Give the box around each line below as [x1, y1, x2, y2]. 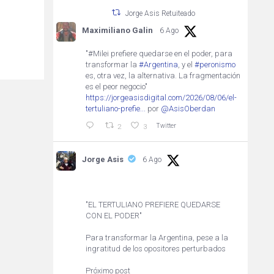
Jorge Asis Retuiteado [125, 9, 196, 18]
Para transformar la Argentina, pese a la [85, 232, 228, 242]
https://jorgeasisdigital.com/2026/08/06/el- [85, 92, 237, 102]
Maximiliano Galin [81, 25, 153, 35]
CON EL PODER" [85, 210, 142, 220]
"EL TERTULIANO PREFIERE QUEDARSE [85, 199, 220, 209]
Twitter [155, 121, 176, 130]
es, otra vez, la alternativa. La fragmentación [85, 70, 240, 80]
